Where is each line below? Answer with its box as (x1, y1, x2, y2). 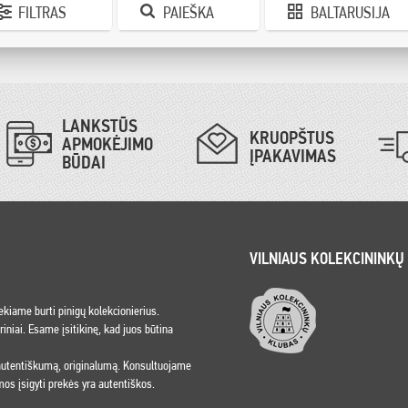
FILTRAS (18, 3, 66, 22)
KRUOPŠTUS (250, 127, 334, 148)
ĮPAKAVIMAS (250, 145, 336, 167)
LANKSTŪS (62, 115, 138, 137)
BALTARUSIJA (311, 3, 390, 22)
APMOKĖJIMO (62, 133, 153, 155)
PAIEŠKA (163, 3, 214, 22)
